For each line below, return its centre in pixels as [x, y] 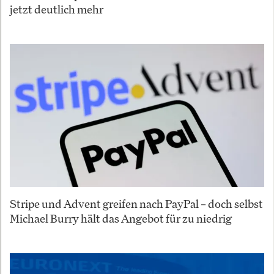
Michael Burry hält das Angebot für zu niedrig [121, 219]
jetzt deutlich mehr [57, 9]
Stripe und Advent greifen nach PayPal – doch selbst [136, 204]
